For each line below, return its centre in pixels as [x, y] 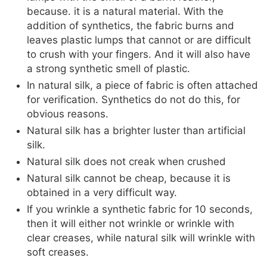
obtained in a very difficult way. [102, 193]
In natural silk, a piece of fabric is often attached [142, 86]
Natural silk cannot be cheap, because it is [129, 178]
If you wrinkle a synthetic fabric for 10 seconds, [140, 209]
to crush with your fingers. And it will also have [139, 55]
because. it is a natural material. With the [125, 12]
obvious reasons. [68, 114]
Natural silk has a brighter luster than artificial [136, 131]
